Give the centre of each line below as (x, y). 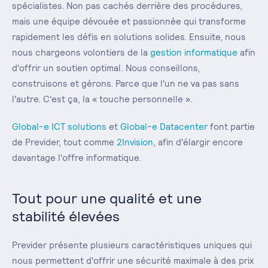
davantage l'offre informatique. (77, 157)
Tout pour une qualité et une (107, 198)
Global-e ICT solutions (59, 126)
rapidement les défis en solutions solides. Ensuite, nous (129, 36)
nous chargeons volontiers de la (81, 52)
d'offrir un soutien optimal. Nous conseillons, (106, 68)
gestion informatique (194, 52)
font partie (231, 126)
